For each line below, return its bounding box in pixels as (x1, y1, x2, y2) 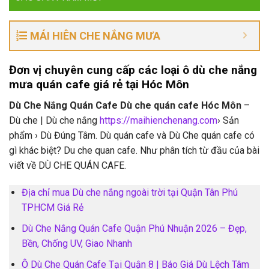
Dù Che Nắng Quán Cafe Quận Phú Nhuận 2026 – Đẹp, (21, 223, 247, 235)
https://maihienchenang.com (100, 114, 217, 126)
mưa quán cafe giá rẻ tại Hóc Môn (9, 77, 189, 92)
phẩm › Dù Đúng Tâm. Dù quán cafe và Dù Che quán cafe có (9, 129, 255, 141)
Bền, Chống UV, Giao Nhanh (21, 238, 132, 250)
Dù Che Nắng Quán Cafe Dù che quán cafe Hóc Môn (9, 99, 241, 111)
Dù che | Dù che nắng (9, 114, 100, 126)
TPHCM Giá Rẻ (21, 202, 83, 214)
